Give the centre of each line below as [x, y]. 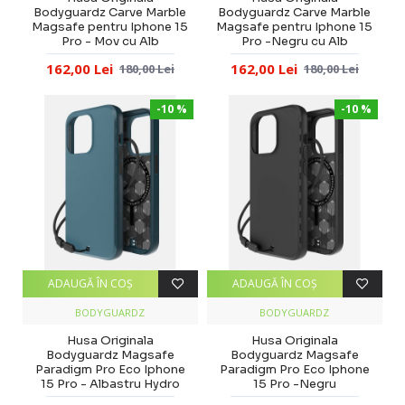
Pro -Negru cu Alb [294, 41]
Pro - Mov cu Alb [110, 41]
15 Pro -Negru [294, 383]
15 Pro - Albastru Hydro [110, 383]
